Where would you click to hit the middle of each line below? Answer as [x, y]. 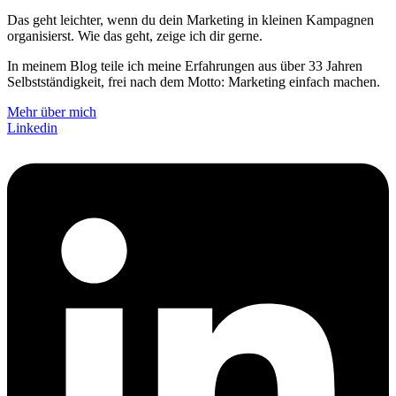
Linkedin [32, 127]
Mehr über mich [52, 111]
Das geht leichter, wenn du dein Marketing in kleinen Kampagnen [190, 19]
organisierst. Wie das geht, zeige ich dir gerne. [135, 35]
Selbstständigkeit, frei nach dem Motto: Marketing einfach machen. [194, 81]
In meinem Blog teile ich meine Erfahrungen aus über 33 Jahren [185, 65]
